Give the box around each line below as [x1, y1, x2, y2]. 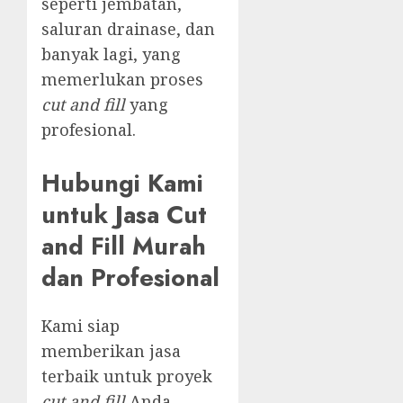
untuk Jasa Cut [41, 196, 207, 232]
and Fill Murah [41, 228, 206, 264]
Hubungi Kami [41, 165, 203, 201]
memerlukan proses [41, 68, 203, 91]
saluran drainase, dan [41, 18, 215, 40]
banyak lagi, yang [41, 43, 181, 66]
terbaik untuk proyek [41, 365, 212, 388]
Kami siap [41, 315, 120, 337]
